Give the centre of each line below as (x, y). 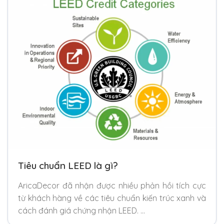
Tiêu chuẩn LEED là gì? (68, 165)
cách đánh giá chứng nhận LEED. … (81, 210)
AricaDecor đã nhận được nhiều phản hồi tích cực (112, 185)
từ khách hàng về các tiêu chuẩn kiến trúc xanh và (112, 198)
